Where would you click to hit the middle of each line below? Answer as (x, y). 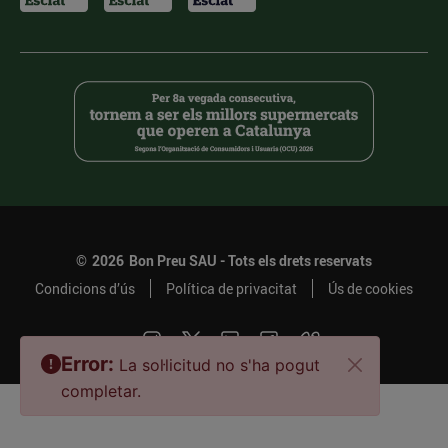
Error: (87, 364)
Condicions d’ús (85, 288)
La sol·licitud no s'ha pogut (219, 365)
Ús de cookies (370, 288)
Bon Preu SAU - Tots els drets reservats (250, 260)
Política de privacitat (231, 288)
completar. (101, 391)
